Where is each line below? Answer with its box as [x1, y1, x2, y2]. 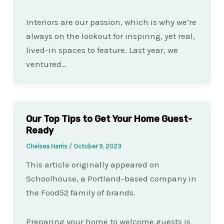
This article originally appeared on [25, 159, 159, 170]
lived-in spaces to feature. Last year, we [25, 45, 178, 55]
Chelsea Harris [25, 142, 69, 150]
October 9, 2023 [73, 142, 121, 150]
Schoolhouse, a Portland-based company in [25, 173, 196, 184]
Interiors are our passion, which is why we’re [25, 17, 196, 27]
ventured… [25, 59, 66, 69]
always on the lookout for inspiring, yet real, [25, 31, 195, 41]
